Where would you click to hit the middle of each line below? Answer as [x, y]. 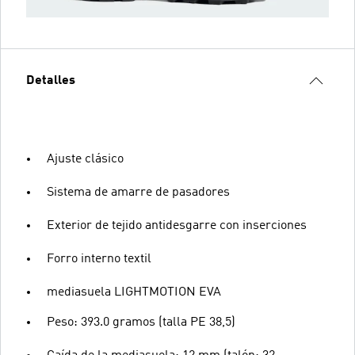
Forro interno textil [99, 259]
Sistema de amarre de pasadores [138, 192]
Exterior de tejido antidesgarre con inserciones [177, 225]
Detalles [51, 80]
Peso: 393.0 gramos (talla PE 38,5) [141, 322]
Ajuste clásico [85, 159]
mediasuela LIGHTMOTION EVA [134, 292]
